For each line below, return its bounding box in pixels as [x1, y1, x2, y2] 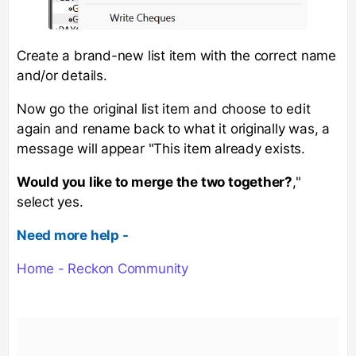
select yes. [17, 193, 83, 210]
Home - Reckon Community [17, 260, 188, 277]
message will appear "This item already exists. [17, 140, 305, 157]
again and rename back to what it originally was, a [17, 120, 330, 137]
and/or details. [17, 67, 107, 83]
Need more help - [17, 226, 129, 243]
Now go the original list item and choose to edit [17, 100, 311, 117]
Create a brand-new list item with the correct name [17, 47, 336, 64]
